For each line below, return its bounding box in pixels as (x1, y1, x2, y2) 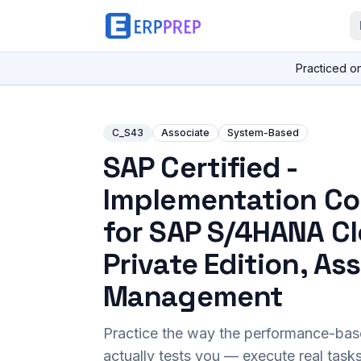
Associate (161, 127, 210, 139)
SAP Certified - (103, 149, 297, 186)
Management (103, 278, 284, 315)
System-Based (227, 127, 299, 139)
